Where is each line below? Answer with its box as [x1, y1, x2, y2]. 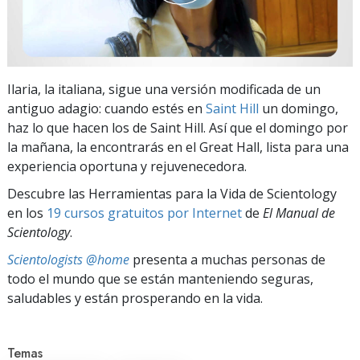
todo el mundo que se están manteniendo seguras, [7, 269, 313, 288]
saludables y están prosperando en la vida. [7, 288, 263, 307]
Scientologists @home [7, 250, 129, 268]
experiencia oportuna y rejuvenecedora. [7, 157, 247, 175]
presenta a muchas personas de [129, 250, 325, 268]
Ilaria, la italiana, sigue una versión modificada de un [7, 80, 321, 98]
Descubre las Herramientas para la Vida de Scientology [7, 184, 337, 202]
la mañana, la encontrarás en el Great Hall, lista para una [7, 137, 349, 156]
